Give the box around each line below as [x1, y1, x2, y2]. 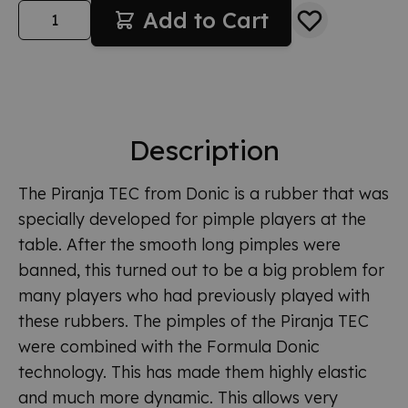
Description [128, 132, 280, 168]
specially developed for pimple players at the [18, 208, 366, 229]
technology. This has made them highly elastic [18, 361, 367, 382]
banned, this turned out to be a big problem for [18, 259, 384, 280]
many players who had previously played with [18, 284, 370, 306]
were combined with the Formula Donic [18, 335, 320, 357]
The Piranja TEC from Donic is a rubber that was [18, 182, 389, 204]
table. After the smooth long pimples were [18, 233, 341, 255]
